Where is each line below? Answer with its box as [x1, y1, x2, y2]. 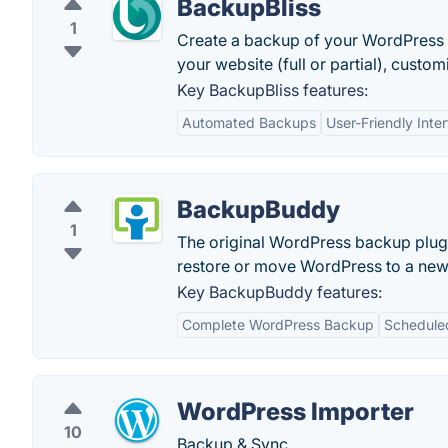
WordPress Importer [177, 397, 414, 426]
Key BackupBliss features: [177, 80, 368, 100]
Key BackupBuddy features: [177, 282, 382, 302]
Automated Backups [182, 114, 316, 131]
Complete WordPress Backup [182, 316, 374, 333]
